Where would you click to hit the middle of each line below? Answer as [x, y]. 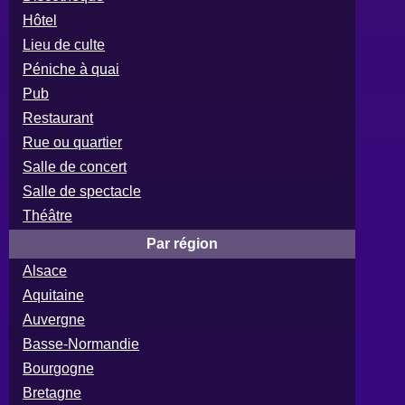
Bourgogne [59, 368]
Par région [183, 243]
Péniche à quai [71, 69]
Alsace [45, 270]
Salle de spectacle [82, 191]
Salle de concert [75, 166]
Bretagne [52, 392]
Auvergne [54, 319]
